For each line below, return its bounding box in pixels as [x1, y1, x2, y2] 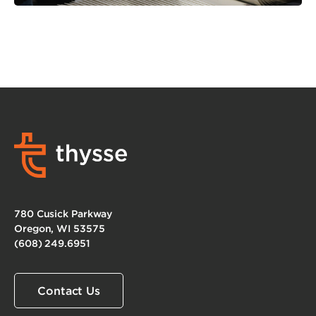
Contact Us [37, 284, 100, 297]
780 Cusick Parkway [14, 207, 113, 219]
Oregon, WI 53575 [14, 222, 105, 233]
